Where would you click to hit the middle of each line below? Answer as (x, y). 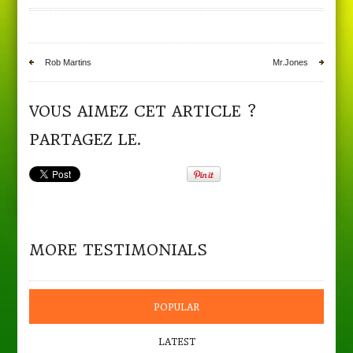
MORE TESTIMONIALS (119, 250)
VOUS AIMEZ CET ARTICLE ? (143, 111)
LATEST (176, 342)
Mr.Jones (290, 62)
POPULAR (176, 307)
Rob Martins (69, 62)
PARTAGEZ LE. (85, 140)
